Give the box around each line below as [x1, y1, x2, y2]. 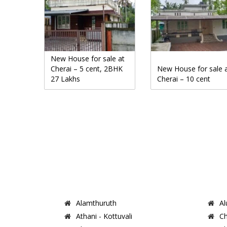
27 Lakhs [51, 73, 80, 84]
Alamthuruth [76, 198, 117, 208]
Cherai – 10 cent [157, 73, 210, 84]
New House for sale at [51, 53, 125, 63]
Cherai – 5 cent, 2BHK [51, 63, 123, 73]
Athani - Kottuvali [76, 211, 132, 221]
